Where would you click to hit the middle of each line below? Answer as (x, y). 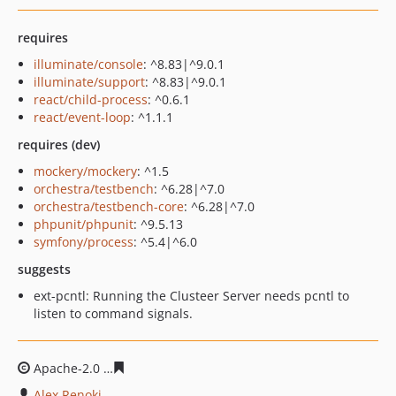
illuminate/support (89, 82)
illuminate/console (88, 64)
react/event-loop (82, 117)
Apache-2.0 (67, 368)
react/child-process (91, 99)
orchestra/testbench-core (109, 206)
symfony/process (84, 242)
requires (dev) (59, 145)
